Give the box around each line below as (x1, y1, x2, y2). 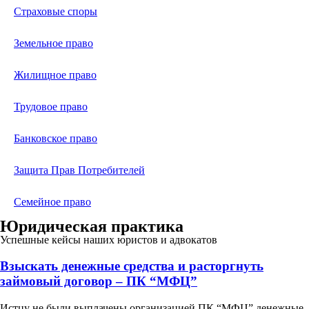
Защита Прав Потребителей (14, 164, 145, 177)
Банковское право (14, 132, 97, 145)
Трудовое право (14, 101, 88, 113)
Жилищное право (14, 69, 97, 81)
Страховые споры (14, 6, 97, 18)
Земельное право (14, 37, 93, 50)
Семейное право (14, 196, 91, 208)
